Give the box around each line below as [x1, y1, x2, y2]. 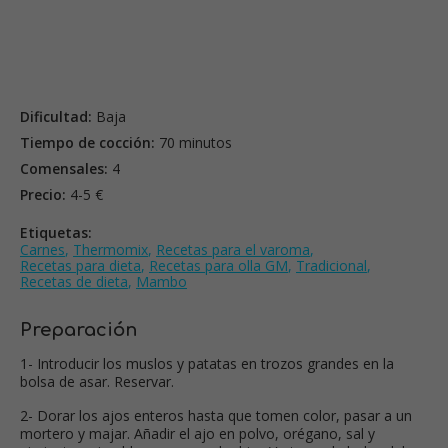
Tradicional [296, 256, 367, 276]
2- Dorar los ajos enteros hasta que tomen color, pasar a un [20, 406, 412, 426]
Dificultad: [20, 107, 92, 127]
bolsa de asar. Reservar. [20, 372, 174, 392]
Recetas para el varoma [156, 240, 310, 260]
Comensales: [20, 159, 108, 179]
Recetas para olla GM [149, 256, 288, 276]
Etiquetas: [20, 223, 92, 243]
